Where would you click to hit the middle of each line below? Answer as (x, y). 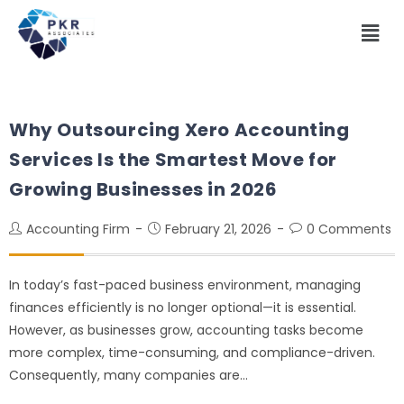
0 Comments (349, 229)
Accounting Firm (78, 229)
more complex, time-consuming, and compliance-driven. (192, 352)
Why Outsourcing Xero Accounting (179, 129)
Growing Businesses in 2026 (143, 189)
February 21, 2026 (218, 229)
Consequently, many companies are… (129, 375)
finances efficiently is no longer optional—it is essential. (183, 307)
